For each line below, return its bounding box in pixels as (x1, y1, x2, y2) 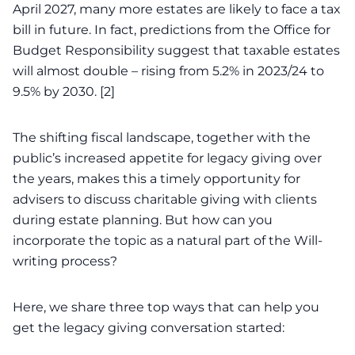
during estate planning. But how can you (13, 212, 273, 227)
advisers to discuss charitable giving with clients (13, 192, 317, 207)
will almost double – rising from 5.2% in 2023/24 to (13, 63, 324, 78)
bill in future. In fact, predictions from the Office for (13, 22, 330, 37)
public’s (13, 151, 64, 166)
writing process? (13, 254, 117, 269)
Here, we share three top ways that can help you (13, 300, 319, 315)
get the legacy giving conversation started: (13, 320, 284, 335)
